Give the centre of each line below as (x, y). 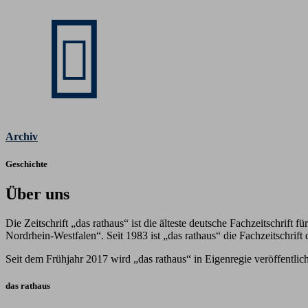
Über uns (37, 194)
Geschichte (26, 164)
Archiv (22, 137)
